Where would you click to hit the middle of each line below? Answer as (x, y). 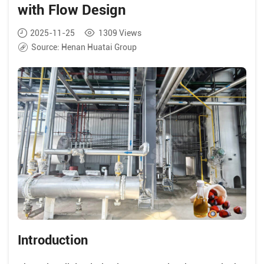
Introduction (53, 240)
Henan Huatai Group (98, 47)
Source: (45, 47)
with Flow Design (72, 10)
